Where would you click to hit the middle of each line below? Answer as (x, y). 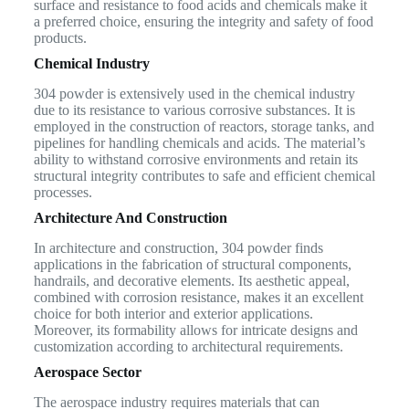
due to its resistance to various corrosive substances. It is (194, 110)
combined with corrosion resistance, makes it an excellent (198, 297)
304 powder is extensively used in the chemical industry (194, 93)
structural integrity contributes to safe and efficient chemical (204, 175)
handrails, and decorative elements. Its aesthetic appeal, (191, 280)
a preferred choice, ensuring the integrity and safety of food (203, 22)
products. (60, 38)
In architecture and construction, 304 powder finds (178, 247)
